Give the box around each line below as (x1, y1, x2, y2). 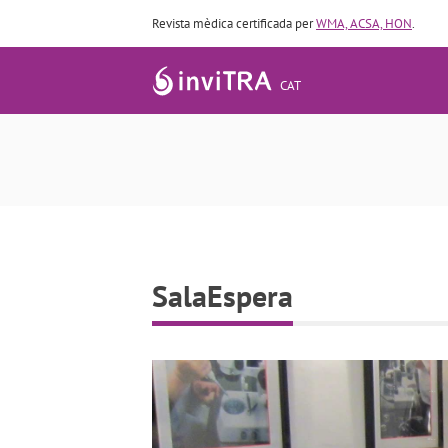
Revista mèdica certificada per (152, 15, 316, 32)
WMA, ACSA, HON (316, 15, 412, 32)
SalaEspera (152, 276, 293, 315)
